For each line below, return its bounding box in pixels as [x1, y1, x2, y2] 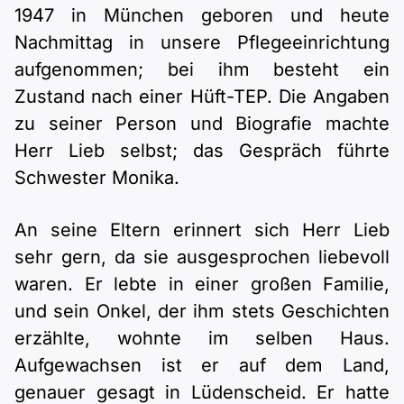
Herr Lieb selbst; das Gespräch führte [14, 140, 390, 161]
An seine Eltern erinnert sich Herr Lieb [14, 219, 390, 241]
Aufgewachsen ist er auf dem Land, [14, 354, 390, 376]
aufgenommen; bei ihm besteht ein [14, 59, 390, 80]
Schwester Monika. [14, 167, 179, 188]
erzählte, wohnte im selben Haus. [14, 327, 390, 349]
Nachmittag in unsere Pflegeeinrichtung [14, 32, 390, 53]
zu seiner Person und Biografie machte [14, 113, 390, 134]
